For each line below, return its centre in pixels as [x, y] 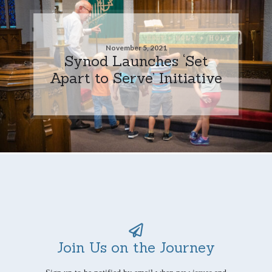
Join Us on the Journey [136, 247]
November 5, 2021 [136, 47]
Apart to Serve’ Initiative [136, 77]
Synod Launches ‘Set [136, 60]
